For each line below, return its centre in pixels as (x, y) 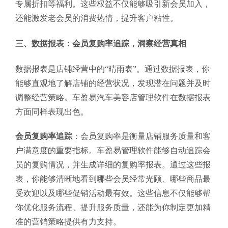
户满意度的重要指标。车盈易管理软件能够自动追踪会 (113, 150)
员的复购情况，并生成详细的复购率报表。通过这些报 (113, 164)
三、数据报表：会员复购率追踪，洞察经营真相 (101, 43)
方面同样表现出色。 (52, 111)
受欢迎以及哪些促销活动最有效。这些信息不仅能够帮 (113, 193)
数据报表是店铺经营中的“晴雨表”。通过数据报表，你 (112, 69)
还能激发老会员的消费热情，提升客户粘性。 (97, 18)
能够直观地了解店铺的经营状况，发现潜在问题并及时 (113, 83)
